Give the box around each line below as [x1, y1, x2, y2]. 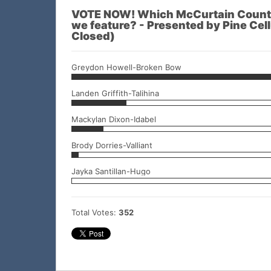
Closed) [71, 30, 115, 43]
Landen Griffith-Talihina [71, 88, 159, 99]
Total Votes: [71, 207, 119, 218]
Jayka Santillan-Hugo [71, 166, 151, 177]
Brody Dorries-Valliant [71, 140, 152, 151]
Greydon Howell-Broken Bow [71, 62, 181, 73]
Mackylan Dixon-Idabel [71, 114, 156, 125]
